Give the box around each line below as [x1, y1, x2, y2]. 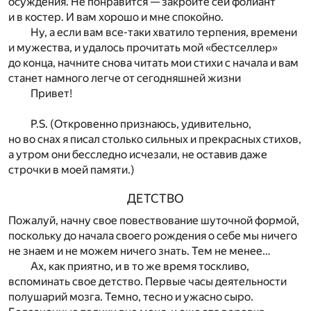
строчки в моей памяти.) [8, 163, 135, 177]
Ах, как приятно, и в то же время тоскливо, [31, 259, 249, 273]
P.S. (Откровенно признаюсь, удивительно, [31, 117, 251, 131]
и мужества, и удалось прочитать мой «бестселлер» [8, 41, 278, 55]
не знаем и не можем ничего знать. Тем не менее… [8, 244, 271, 258]
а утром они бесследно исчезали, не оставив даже [8, 148, 267, 162]
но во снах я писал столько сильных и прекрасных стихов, [8, 133, 301, 146]
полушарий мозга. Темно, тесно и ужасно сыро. [8, 289, 253, 303]
